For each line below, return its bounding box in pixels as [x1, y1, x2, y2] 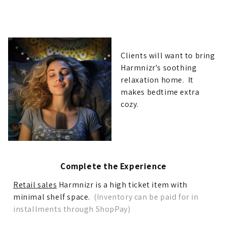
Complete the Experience [60, 161, 167, 172]
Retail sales [13, 179, 57, 191]
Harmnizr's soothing [121, 62, 197, 73]
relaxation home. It [121, 74, 194, 86]
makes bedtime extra [121, 87, 200, 98]
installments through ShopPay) [13, 204, 131, 215]
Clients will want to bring [121, 50, 215, 61]
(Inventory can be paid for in [94, 192, 199, 203]
